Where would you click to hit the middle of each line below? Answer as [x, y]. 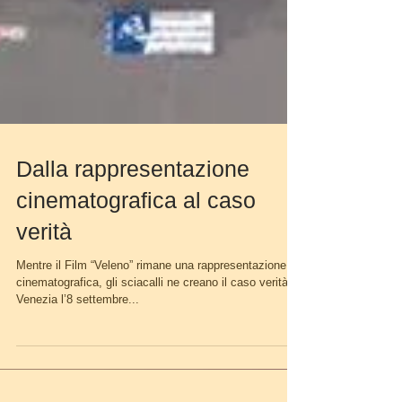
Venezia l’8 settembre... [78, 328]
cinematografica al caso [136, 229]
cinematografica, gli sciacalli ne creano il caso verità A [158, 311]
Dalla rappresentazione [133, 197]
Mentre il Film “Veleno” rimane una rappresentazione [151, 294]
